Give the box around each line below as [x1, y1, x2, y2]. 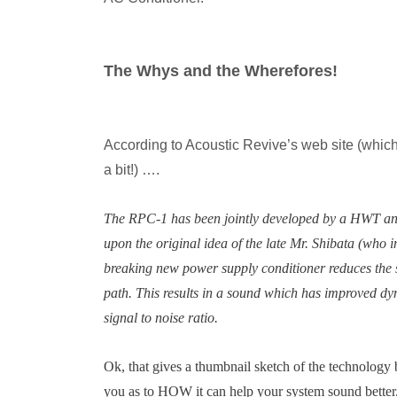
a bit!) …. [104, 162, 160, 177]
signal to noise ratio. [104, 310, 218, 325]
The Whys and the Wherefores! [104, 62, 342, 80]
